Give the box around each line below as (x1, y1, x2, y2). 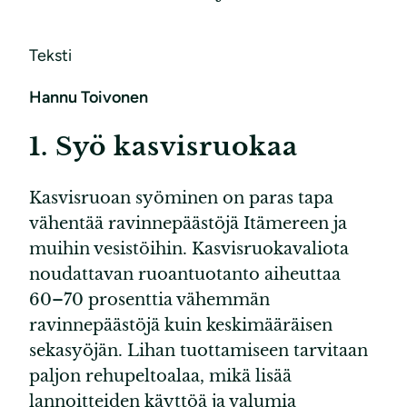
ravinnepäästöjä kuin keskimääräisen (29, 314, 333, 335)
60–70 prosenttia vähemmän (29, 289, 270, 310)
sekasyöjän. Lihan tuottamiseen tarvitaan (29, 340, 368, 361)
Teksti (29, 45, 72, 66)
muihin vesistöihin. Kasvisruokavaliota (29, 238, 349, 259)
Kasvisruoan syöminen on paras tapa (29, 187, 333, 208)
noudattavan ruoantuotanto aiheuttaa (29, 263, 341, 284)
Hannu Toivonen (29, 87, 148, 108)
